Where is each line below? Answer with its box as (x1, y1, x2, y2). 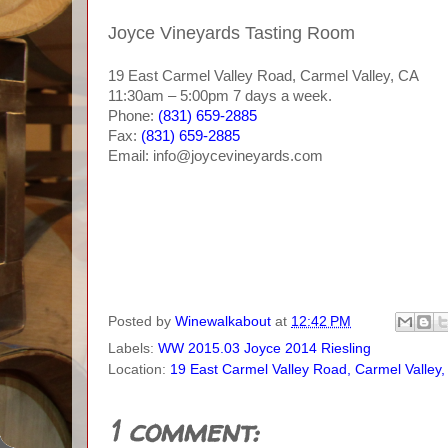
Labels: (108, 341, 158, 357)
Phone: (108, 108, 158, 124)
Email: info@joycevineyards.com (108, 148, 323, 164)
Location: (108, 362, 170, 378)
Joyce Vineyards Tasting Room (108, 23, 355, 43)
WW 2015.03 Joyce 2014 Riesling (158, 341, 371, 357)
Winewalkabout (175, 313, 271, 329)
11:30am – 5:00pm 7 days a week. (108, 88, 332, 104)
